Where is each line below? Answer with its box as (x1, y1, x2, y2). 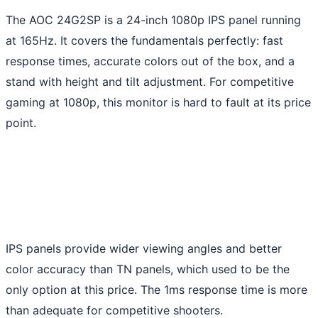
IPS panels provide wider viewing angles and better (6, 241, 282, 256)
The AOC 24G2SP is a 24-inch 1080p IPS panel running (6, 12, 301, 27)
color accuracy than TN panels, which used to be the (6, 261, 290, 276)
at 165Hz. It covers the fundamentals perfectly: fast (6, 33, 283, 48)
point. (6, 115, 36, 130)
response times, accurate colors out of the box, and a (6, 53, 295, 68)
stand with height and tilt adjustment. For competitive (6, 74, 294, 89)
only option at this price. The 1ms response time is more (6, 282, 307, 297)
